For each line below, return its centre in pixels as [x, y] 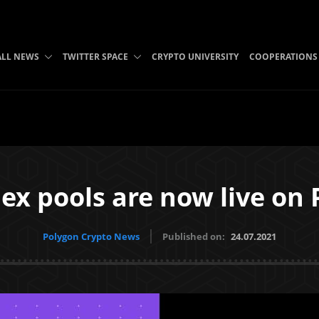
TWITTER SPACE [95, 57]
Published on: [195, 236]
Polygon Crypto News [91, 236]
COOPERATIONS [283, 57]
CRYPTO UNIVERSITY [195, 57]
